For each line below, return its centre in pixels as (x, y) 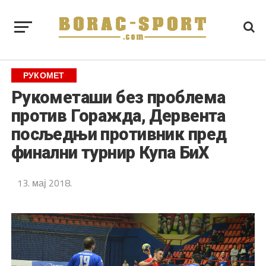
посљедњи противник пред (119, 134)
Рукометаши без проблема (118, 97)
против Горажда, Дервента (118, 116)
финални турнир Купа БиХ (110, 153)
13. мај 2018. (44, 183)
